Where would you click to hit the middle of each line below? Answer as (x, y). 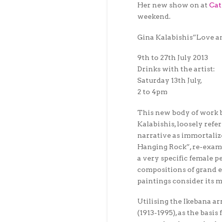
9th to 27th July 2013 (173, 58)
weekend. (154, 17)
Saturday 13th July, (170, 81)
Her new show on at (173, 5)
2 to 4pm (152, 92)
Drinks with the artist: (176, 69)
